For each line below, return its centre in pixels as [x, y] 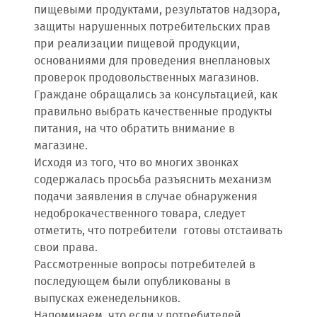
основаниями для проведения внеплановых [152, 61]
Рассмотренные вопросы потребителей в [145, 265]
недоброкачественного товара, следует [140, 214]
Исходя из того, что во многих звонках [136, 163]
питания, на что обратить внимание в [134, 129]
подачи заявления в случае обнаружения [146, 197]
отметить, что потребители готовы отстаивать [158, 231]
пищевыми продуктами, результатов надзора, [157, 10]
